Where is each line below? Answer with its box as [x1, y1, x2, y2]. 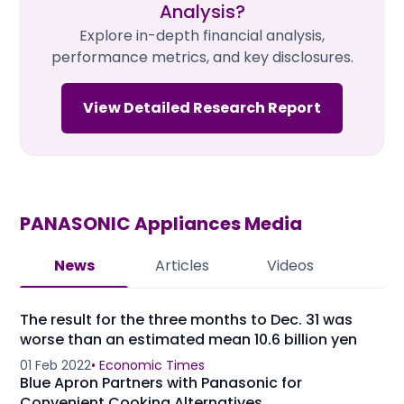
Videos [267, 254, 314, 276]
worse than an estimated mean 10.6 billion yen [20, 328, 357, 350]
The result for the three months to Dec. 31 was [20, 308, 353, 330]
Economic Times [99, 355, 205, 374]
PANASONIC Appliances [20, 210, 241, 236]
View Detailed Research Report [83, 96, 321, 118]
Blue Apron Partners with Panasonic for [20, 372, 302, 393]
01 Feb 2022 [20, 355, 91, 374]
